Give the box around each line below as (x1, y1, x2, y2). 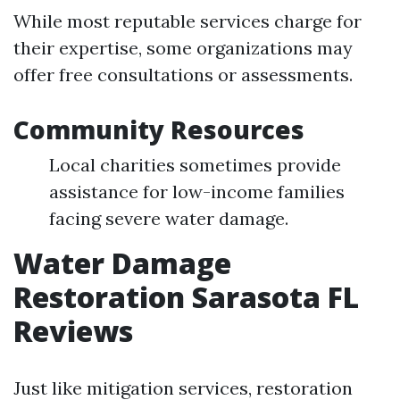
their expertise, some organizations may (13, 36, 353, 59)
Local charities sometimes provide (49, 153, 341, 176)
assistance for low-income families (49, 179, 345, 203)
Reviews (13, 311, 133, 350)
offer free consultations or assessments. (13, 62, 353, 86)
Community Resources (13, 112, 304, 146)
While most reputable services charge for (13, 9, 362, 32)
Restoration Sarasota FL (13, 277, 359, 316)
